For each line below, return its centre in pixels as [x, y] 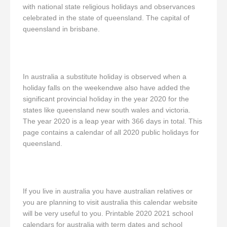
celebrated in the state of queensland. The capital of [106, 18]
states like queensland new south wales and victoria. [107, 110]
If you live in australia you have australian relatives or [108, 191]
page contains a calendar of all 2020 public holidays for [111, 132]
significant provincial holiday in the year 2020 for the [106, 99]
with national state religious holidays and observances [109, 7]
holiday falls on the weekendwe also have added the [106, 88]
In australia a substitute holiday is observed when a [105, 77]
